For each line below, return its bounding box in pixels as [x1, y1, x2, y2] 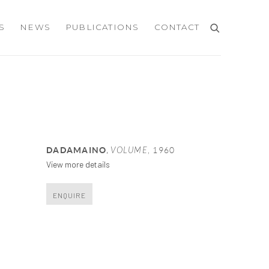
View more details [46, 159, 110, 169]
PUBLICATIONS [65, 22, 139, 32]
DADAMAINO [46, 145, 107, 155]
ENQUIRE [53, 190, 86, 199]
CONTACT [154, 22, 199, 32]
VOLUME [110, 145, 148, 156]
